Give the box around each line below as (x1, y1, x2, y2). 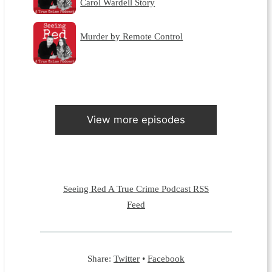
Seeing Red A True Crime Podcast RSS (63, 183, 209, 194)
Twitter (114, 253, 140, 264)
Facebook (148, 253, 185, 264)
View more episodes (86, 114, 185, 126)
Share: (87, 253, 114, 264)
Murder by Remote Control (80, 31, 183, 42)
